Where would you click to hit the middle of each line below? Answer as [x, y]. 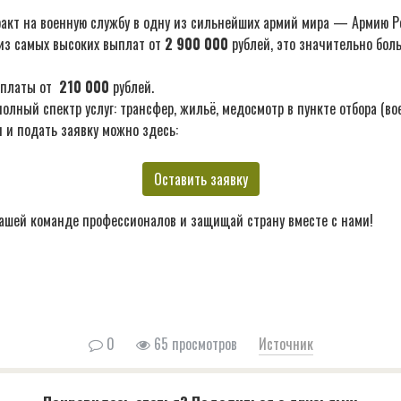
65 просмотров [193, 343]
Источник [286, 343]
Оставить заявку [200, 179]
